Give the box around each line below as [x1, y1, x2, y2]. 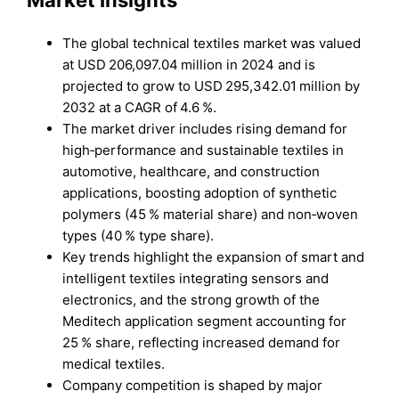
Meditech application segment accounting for [62, 312, 347, 330]
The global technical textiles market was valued [62, 34, 362, 52]
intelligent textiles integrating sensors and [62, 269, 330, 287]
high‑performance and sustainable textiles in [62, 141, 345, 159]
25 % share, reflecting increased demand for [62, 333, 341, 351]
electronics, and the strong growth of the [62, 290, 321, 308]
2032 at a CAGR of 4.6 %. [62, 98, 217, 116]
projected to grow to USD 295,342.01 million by [62, 77, 361, 94]
